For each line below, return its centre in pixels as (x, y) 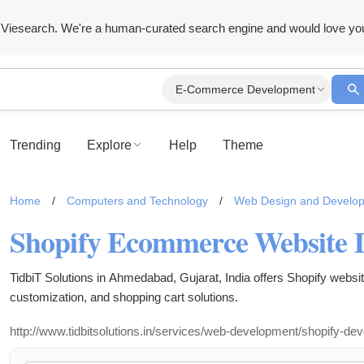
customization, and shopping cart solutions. (124, 297)
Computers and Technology (137, 201)
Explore (109, 145)
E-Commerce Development (246, 89)
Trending (35, 145)
